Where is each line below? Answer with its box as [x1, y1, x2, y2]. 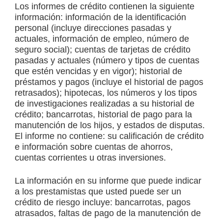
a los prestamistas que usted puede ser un [15, 187, 181, 197]
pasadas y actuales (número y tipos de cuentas [15, 55, 199, 66]
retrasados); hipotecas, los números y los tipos [15, 88, 197, 98]
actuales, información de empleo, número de [15, 34, 189, 44]
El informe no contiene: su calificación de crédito [15, 131, 204, 141]
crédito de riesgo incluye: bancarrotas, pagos [15, 197, 191, 208]
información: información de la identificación [15, 12, 186, 23]
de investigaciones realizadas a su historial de [15, 99, 194, 109]
